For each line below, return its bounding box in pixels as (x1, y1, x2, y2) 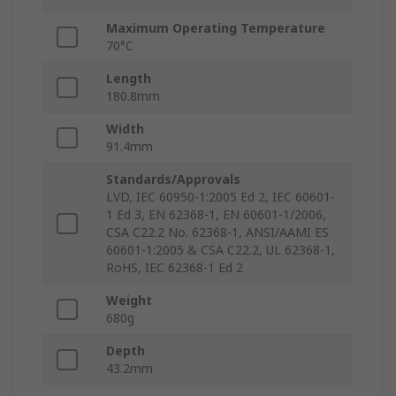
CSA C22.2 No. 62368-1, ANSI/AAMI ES (106, 224, 329, 241)
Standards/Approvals (106, 171, 240, 188)
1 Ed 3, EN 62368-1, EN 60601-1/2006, (106, 206, 326, 224)
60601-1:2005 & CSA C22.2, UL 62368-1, (106, 241, 335, 259)
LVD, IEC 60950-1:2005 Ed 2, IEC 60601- (106, 188, 335, 206)
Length (106, 70, 151, 88)
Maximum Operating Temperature (106, 19, 325, 37)
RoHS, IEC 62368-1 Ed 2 (106, 259, 243, 277)
